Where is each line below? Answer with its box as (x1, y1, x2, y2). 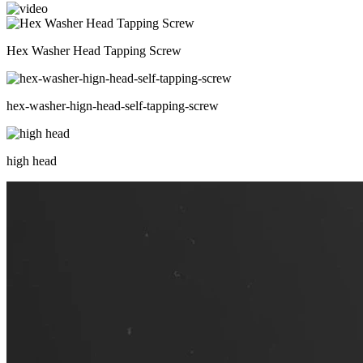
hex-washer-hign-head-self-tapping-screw (6, 99, 219, 113)
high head (6, 154, 57, 168)
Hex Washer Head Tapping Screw (6, 44, 181, 58)
